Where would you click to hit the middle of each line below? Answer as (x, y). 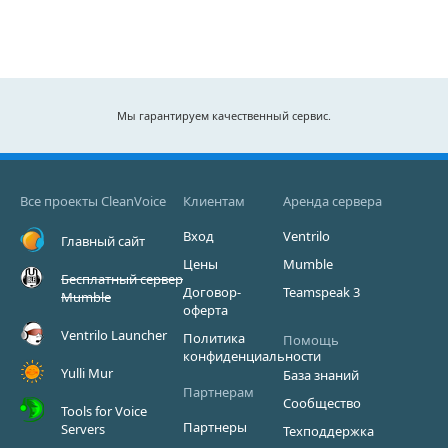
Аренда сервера (333, 201)
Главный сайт (103, 241)
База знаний (321, 375)
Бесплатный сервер (122, 279)
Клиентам (214, 201)
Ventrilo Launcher (114, 335)
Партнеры (215, 427)
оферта (206, 310)
